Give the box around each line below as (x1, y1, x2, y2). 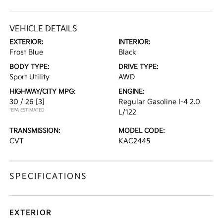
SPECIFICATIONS (9, 172, 88, 181)
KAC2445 (118, 137, 150, 145)
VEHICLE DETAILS (9, 24, 78, 34)
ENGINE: (118, 88, 145, 96)
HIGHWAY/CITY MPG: (9, 88, 76, 96)
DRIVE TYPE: (118, 63, 159, 71)
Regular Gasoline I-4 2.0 (118, 98, 200, 106)
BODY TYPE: (9, 63, 50, 71)
